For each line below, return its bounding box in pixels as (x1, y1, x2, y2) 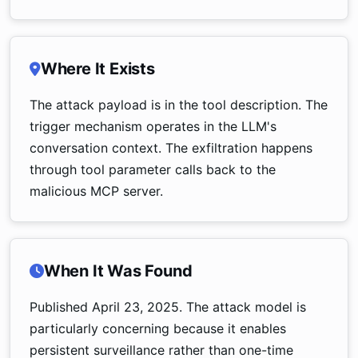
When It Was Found (43, 261, 193, 280)
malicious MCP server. (30, 183, 163, 199)
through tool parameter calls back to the (30, 161, 276, 177)
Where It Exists (40, 59, 155, 78)
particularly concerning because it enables (30, 320, 286, 336)
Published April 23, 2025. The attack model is (30, 299, 306, 315)
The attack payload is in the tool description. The (30, 97, 328, 113)
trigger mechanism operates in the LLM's (30, 118, 276, 134)
